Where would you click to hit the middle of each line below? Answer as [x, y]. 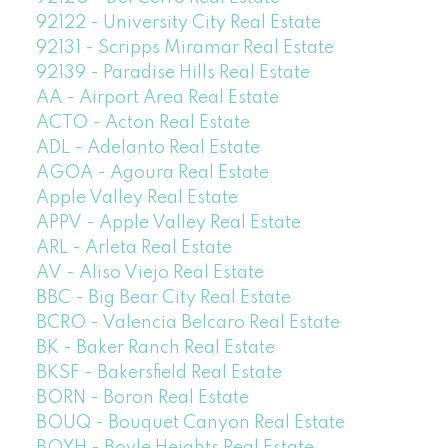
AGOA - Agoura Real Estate [152, 173]
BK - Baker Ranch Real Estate [155, 348]
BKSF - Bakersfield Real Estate [158, 373]
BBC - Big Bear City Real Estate [163, 298]
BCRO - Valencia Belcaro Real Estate [187, 323]
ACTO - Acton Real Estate [142, 123]
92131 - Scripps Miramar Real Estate [184, 48]
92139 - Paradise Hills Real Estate [172, 73]
